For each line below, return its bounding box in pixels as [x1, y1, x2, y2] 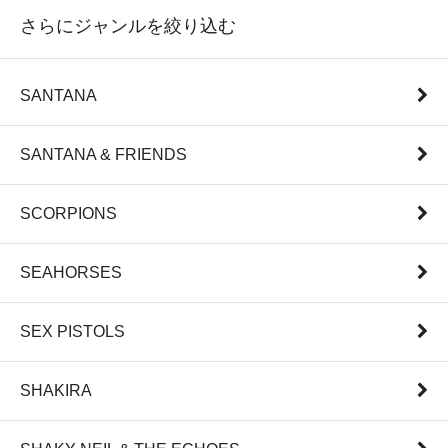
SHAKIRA [20, 382, 92, 400]
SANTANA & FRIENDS [20, 146, 187, 164]
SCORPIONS [20, 205, 117, 223]
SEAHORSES [20, 264, 122, 282]
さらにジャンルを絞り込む [20, 15, 236, 37]
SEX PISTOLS [20, 323, 125, 341]
